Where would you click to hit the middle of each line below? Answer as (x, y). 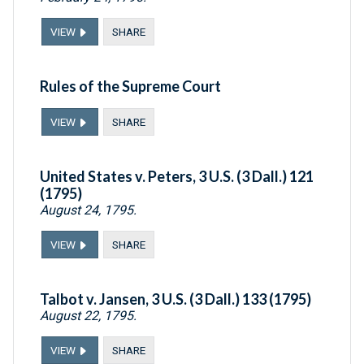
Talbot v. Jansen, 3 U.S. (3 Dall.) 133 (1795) (175, 299)
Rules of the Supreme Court (130, 87)
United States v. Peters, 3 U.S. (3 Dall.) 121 (177, 177)
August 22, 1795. (88, 316)
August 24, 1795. (88, 210)
